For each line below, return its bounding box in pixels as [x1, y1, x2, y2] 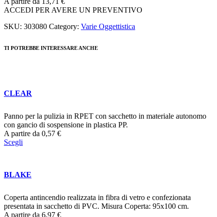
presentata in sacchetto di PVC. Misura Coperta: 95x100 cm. [4, 201, 189, 210]
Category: [49, 22, 81, 31]
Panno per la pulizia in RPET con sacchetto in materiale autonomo [4, 112, 206, 121]
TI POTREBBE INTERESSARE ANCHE [4, 45, 98, 51]
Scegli [4, 138, 23, 147]
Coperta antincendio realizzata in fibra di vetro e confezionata [4, 193, 191, 201]
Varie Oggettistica [81, 22, 135, 31]
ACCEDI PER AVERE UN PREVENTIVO [4, 5, 142, 14]
